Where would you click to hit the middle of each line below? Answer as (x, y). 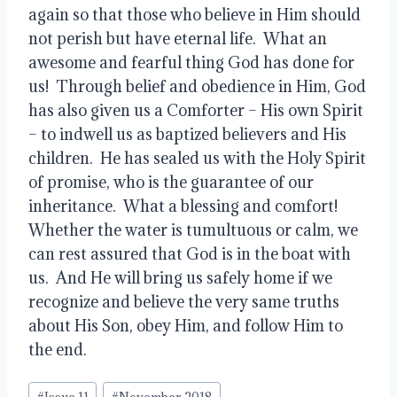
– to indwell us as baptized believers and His (187, 134)
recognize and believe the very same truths (184, 301)
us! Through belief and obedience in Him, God (197, 86)
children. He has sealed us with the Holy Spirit (197, 158)
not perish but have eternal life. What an (178, 38)
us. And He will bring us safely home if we (180, 277)
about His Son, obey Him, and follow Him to (186, 325)
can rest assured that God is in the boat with (190, 253)
